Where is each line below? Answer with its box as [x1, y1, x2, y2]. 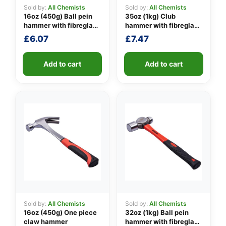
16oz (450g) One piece [24, 208, 97, 216]
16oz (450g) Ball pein [24, 12, 92, 20]
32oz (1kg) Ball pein [125, 208, 189, 216]
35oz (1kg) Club [125, 12, 176, 20]
